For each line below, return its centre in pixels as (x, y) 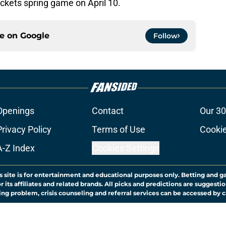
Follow (165, 36)
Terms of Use (118, 130)
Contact (107, 111)
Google (35, 36)
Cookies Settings (125, 148)
